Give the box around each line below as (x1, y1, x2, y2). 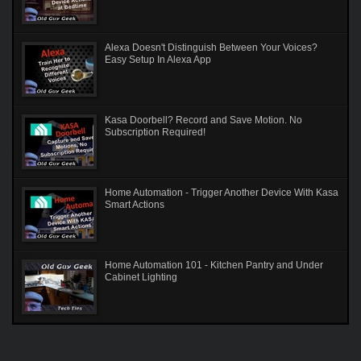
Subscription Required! (105, 126, 205, 138)
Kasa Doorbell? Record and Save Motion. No (105, 114, 302, 126)
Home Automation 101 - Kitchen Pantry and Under (105, 259, 323, 271)
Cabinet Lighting (105, 271, 177, 283)
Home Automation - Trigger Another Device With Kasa (105, 186, 338, 198)
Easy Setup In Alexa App (105, 53, 211, 65)
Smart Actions (105, 198, 164, 210)
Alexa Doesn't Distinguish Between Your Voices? (105, 41, 317, 53)
